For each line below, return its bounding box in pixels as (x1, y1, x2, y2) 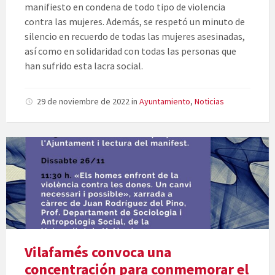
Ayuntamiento (139, 96, 190, 107)
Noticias (195, 96, 224, 107)
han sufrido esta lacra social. (25, 60, 143, 72)
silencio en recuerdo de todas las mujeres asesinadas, (25, 30, 245, 43)
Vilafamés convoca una (25, 242, 171, 262)
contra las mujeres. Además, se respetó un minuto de (25, 15, 245, 28)
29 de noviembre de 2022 (37, 96, 131, 107)
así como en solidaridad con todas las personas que (25, 45, 236, 58)
